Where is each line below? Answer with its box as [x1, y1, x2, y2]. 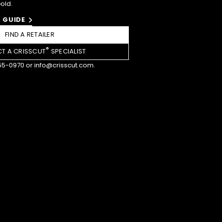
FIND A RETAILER [5, 29, 55, 39]
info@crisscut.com [34, 60, 94, 70]
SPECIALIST [49, 46, 86, 56]
